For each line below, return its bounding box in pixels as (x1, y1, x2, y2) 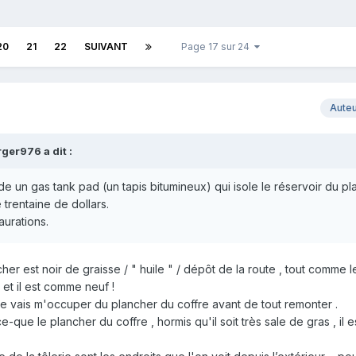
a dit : (41, 145, 72, 158)
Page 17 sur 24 (181, 41, 254, 53)
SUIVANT (84, 41, 128, 53)
